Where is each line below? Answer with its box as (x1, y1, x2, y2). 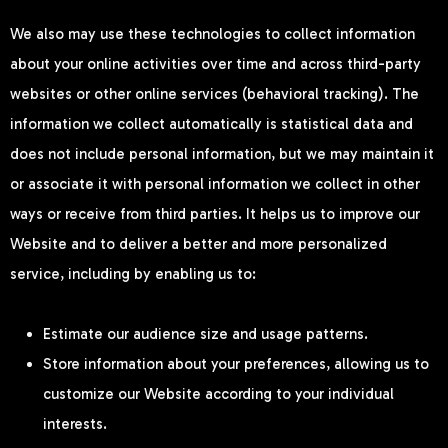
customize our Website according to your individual (43, 384, 394, 403)
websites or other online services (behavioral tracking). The (10, 84, 419, 103)
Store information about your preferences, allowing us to (43, 354, 429, 373)
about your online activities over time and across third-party (10, 54, 421, 73)
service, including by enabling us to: (10, 264, 256, 283)
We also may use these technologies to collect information (10, 24, 415, 43)
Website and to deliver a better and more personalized (10, 234, 387, 253)
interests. (43, 414, 107, 433)
